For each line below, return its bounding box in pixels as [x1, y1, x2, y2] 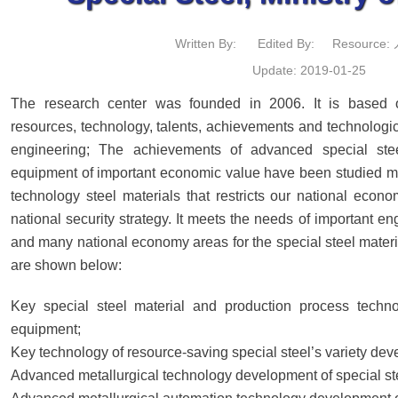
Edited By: [258, 36, 315, 51]
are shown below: [11, 257, 122, 273]
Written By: [175, 36, 241, 51]
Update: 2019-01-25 [252, 62, 367, 77]
